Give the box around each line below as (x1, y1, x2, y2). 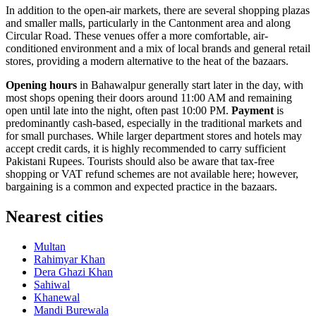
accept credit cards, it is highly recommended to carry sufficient (6, 142, 286, 154)
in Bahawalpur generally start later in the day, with (77, 78, 303, 91)
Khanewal (34, 291, 80, 303)
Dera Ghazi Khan (34, 265, 113, 278)
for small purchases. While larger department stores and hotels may (6, 129, 302, 142)
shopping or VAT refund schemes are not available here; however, (6, 167, 298, 180)
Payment (231, 104, 274, 116)
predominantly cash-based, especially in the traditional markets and (6, 116, 302, 129)
